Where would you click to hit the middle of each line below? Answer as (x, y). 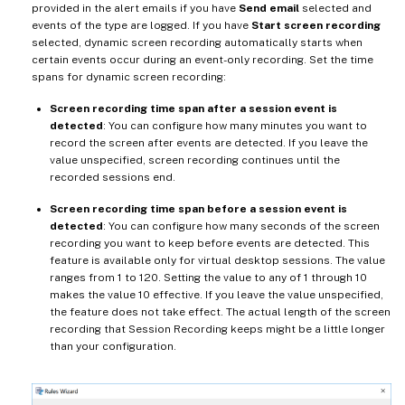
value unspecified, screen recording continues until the (195, 160)
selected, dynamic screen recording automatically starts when (197, 43)
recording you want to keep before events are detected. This (210, 244)
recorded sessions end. (113, 178)
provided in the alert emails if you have (135, 9)
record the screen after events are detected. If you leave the (209, 143)
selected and (335, 9)
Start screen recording (316, 26)
